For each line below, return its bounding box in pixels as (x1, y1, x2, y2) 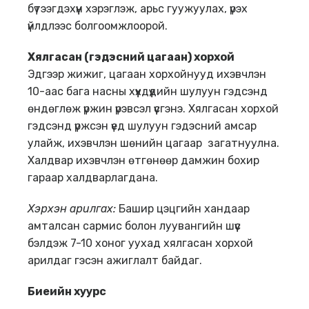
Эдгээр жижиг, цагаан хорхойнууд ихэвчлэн (28, 68, 266, 81)
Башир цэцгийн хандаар (116, 202, 250, 216)
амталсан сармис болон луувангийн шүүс (28, 219, 241, 233)
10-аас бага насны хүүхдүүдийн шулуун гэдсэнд (28, 85, 268, 99)
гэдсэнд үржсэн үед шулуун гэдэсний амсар (28, 119, 257, 133)
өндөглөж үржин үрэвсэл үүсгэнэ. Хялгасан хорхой (28, 102, 279, 116)
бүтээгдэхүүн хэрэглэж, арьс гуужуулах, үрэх (28, 2, 248, 16)
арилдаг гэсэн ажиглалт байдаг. (28, 254, 202, 268)
